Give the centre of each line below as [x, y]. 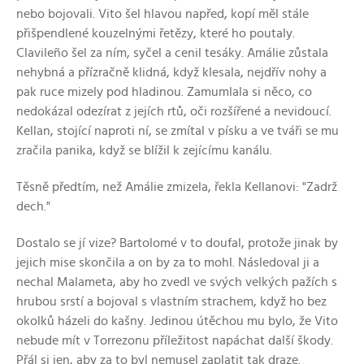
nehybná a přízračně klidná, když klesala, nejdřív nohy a [171, 73]
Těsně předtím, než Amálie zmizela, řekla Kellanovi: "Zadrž [177, 187]
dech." [33, 207]
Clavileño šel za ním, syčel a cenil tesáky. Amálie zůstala [172, 53]
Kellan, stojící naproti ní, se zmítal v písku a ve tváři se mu [178, 131]
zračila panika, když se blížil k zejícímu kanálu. [144, 151]
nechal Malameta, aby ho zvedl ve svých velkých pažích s [177, 282]
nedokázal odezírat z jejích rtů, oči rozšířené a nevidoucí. [174, 112]
